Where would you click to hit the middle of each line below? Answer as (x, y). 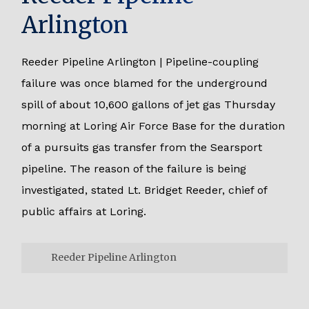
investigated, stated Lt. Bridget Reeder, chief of (144, 190)
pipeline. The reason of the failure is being (134, 168)
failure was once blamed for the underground (145, 83)
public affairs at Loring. (84, 211)
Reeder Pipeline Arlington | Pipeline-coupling (140, 61)
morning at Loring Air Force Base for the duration (153, 126)
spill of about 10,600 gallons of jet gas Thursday (149, 104)
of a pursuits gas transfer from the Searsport (142, 147)
